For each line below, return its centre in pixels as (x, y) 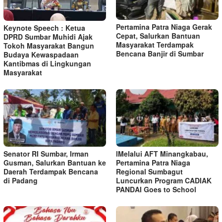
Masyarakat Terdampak (155, 45)
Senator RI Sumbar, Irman (46, 153)
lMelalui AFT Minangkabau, (162, 153)
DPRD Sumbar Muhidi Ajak (48, 36)
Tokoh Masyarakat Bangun (49, 45)
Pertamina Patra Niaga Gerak (164, 27)
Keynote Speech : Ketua (44, 28)
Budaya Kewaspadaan (41, 54)
